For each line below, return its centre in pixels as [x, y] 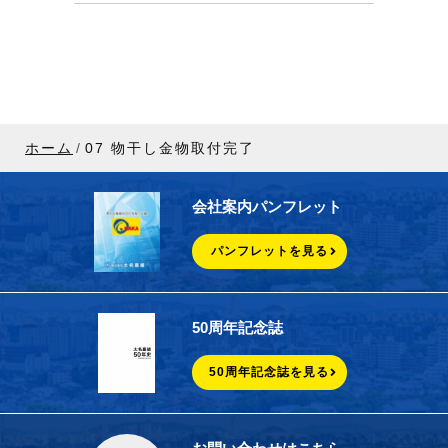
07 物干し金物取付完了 [170, 148]
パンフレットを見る [269, 251]
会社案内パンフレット [266, 207]
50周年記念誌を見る [269, 372]
